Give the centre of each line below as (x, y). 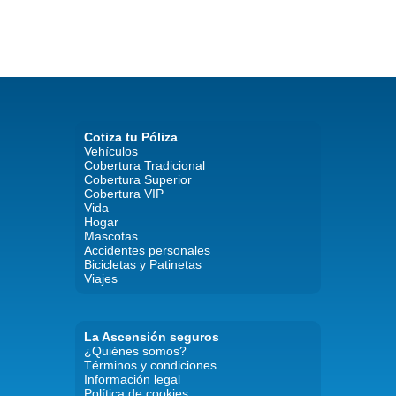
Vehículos (110, 151)
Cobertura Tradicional (144, 165)
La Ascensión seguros (151, 336)
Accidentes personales (147, 250)
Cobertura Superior (137, 179)
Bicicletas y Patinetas (142, 264)
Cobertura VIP (123, 193)
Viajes (100, 278)
